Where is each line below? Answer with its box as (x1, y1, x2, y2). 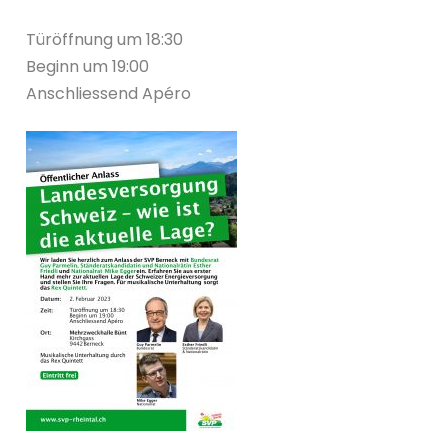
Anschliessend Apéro (26, 82, 192, 106)
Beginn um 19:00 (26, 55, 150, 79)
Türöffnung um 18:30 (26, 28, 184, 52)
